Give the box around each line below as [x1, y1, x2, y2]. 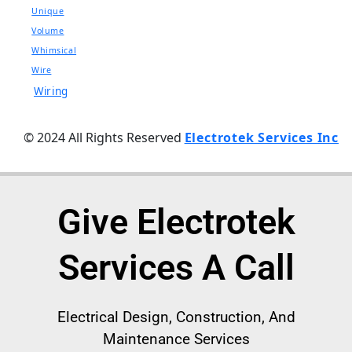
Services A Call [57, 247, 295, 289]
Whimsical [31, 45, 77, 57]
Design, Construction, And [118, 308, 295, 327]
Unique [31, 5, 64, 17]
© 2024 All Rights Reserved [23, 129, 185, 147]
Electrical [57, 308, 119, 327]
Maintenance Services [102, 330, 250, 349]
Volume [31, 25, 64, 37]
